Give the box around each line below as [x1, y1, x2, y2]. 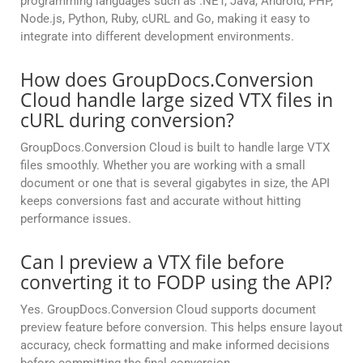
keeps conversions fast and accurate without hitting [20, 194, 301, 209]
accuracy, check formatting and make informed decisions [20, 338, 330, 353]
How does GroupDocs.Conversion [20, 66, 314, 93]
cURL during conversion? [20, 107, 234, 134]
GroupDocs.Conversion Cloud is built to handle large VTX [20, 140, 330, 156]
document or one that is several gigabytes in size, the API [20, 176, 330, 191]
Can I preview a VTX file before [20, 249, 284, 275]
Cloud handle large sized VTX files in [20, 87, 333, 113]
